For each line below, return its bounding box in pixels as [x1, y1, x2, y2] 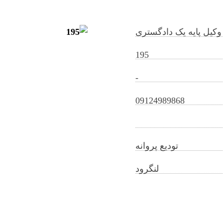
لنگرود [135, 164, 159, 174]
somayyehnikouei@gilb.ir [46, 74, 108, 80]
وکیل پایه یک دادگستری [135, 27, 222, 37]
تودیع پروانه [135, 141, 179, 151]
